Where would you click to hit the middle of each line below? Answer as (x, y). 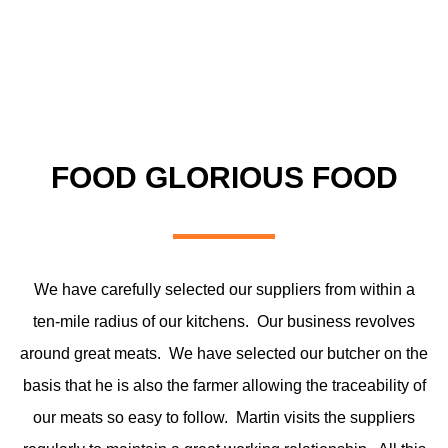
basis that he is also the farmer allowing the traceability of (224, 385)
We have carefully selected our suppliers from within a (224, 289)
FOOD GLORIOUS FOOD (224, 177)
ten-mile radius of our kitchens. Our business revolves (224, 321)
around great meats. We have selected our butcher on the (224, 353)
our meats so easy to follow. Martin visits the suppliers (224, 417)
